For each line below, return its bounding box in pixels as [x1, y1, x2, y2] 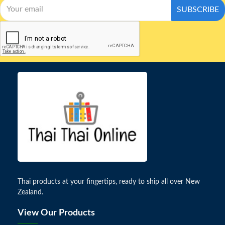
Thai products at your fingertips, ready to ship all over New [18, 178, 200, 186]
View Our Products [18, 208, 95, 218]
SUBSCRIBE [177, 5, 219, 14]
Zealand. [18, 189, 43, 196]
